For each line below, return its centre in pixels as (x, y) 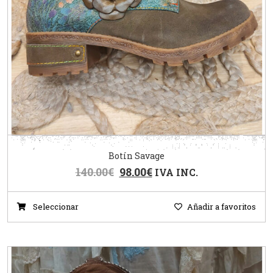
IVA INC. (176, 172)
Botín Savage (136, 155)
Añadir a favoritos (222, 206)
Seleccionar (55, 206)
